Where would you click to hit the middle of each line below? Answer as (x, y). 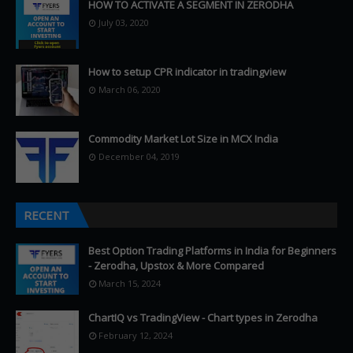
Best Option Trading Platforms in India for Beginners (212, 251)
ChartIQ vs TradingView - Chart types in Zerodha (203, 318)
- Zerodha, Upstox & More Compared (176, 266)
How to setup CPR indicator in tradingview (187, 72)
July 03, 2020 (124, 22)
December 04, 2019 (139, 156)
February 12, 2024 (136, 335)
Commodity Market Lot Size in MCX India (183, 139)
